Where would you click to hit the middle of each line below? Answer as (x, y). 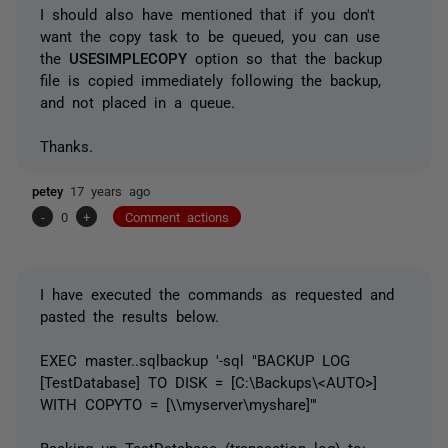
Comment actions (177, 216)
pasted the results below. (129, 315)
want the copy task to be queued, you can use (210, 35)
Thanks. (66, 145)
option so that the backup (284, 57)
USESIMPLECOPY (128, 57)
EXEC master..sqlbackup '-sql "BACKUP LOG (195, 359)
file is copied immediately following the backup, (210, 79)
